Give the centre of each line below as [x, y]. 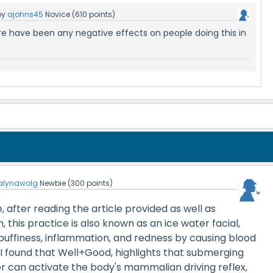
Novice [58, 14]
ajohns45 [25, 14]
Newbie [53, 183]
